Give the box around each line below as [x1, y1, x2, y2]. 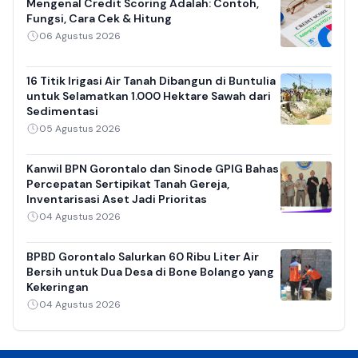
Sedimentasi [26, 104, 98, 118]
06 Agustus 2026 [39, 30, 121, 42]
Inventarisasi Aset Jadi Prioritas [26, 192, 207, 206]
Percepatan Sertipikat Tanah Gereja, [26, 177, 229, 191]
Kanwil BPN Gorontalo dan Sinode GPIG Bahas [26, 161, 279, 176]
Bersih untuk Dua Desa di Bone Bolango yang [26, 265, 274, 279]
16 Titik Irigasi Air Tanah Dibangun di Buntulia [26, 74, 276, 88]
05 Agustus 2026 [39, 122, 121, 135]
